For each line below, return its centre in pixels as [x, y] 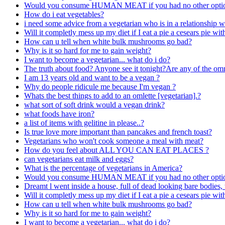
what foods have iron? [59, 114]
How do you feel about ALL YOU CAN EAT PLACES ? [117, 150]
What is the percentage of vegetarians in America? [103, 168]
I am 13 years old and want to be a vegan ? [92, 77]
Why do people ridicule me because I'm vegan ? [100, 86]
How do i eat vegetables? [64, 14]
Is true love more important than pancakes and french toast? [118, 132]
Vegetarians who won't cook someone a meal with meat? [114, 141]
